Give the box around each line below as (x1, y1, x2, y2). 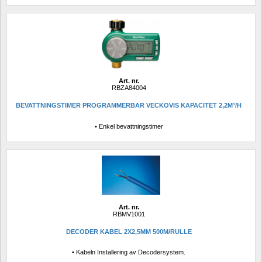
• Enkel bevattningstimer (94, 122, 163, 130)
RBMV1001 (112, 210, 145, 218)
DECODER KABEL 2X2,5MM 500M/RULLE (65, 228, 192, 236)
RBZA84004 (111, 84, 146, 91)
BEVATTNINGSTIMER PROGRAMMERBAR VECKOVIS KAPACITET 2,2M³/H (16, 102, 242, 109)
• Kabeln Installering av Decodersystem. (72, 249, 185, 256)
